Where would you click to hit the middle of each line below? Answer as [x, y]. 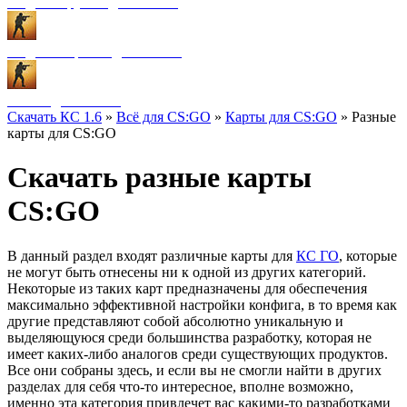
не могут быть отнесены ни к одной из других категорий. [187, 272]
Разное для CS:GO [64, 100]
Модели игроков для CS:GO [94, 51]
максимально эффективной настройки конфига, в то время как [202, 304]
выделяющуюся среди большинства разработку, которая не [189, 337]
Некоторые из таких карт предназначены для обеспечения [187, 288]
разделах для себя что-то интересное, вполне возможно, [180, 386]
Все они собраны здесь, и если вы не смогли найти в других [194, 370]
